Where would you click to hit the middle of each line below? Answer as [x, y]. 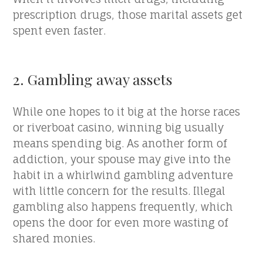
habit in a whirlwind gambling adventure [123, 175]
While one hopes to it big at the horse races [127, 112]
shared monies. [54, 238]
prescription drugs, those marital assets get [128, 15]
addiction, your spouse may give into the [122, 159]
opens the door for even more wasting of [121, 222]
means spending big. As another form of [120, 143]
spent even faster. [60, 31]
